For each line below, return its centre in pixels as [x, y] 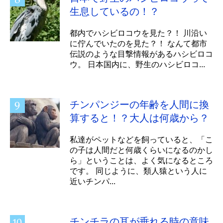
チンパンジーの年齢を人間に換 [139, 104]
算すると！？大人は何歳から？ [139, 118]
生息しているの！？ [116, 11]
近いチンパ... [93, 181]
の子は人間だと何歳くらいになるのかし [141, 150]
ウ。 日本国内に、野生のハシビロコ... [137, 64]
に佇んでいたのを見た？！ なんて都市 [138, 43]
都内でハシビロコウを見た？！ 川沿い [138, 33]
